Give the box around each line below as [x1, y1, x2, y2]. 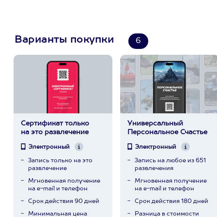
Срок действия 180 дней [134, 199, 208, 204]
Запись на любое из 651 [134, 158, 206, 164]
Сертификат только [20, 120, 89, 127]
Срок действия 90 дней [28, 199, 99, 204]
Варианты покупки [15, 35, 114, 45]
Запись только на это [28, 158, 93, 164]
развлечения [134, 166, 173, 171]
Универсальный [127, 120, 183, 127]
